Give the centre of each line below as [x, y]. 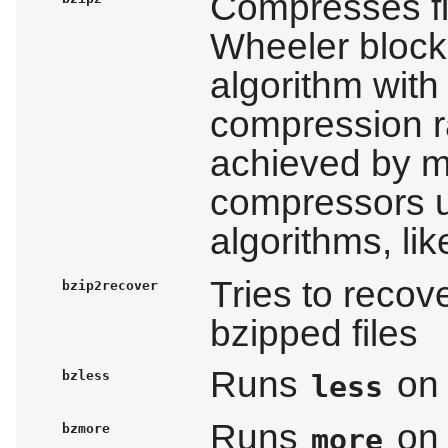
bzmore [86, 428]
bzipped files [314, 332]
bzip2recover [110, 285]
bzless [86, 375]
